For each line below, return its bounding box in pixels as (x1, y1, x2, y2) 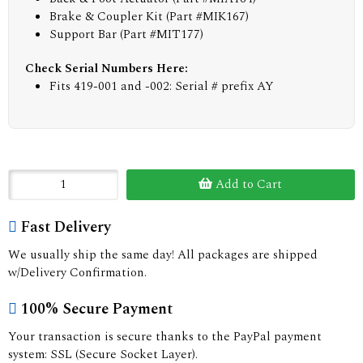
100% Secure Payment (21, 298, 173, 320)
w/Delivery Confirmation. (8, 263, 147, 282)
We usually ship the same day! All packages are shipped (8, 246, 318, 264)
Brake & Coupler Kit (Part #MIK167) (49, 7, 249, 26)
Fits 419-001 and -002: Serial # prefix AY (49, 77, 274, 96)
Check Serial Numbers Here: (25, 59, 188, 78)
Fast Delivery (21, 216, 111, 238)
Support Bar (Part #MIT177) (49, 25, 203, 44)
